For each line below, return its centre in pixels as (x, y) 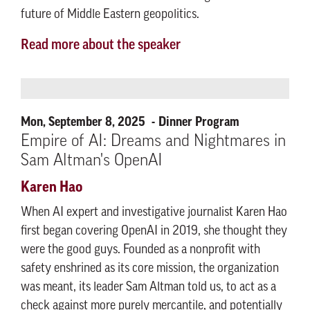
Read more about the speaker (101, 46)
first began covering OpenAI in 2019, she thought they (154, 231)
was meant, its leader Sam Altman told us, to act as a (148, 288)
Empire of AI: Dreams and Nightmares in (153, 142)
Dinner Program (199, 122)
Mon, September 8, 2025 (84, 122)
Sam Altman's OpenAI (92, 161)
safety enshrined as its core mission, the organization (150, 269)
